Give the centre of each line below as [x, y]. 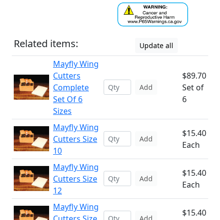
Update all [156, 45]
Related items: [46, 43]
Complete [71, 87]
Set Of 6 [68, 99]
